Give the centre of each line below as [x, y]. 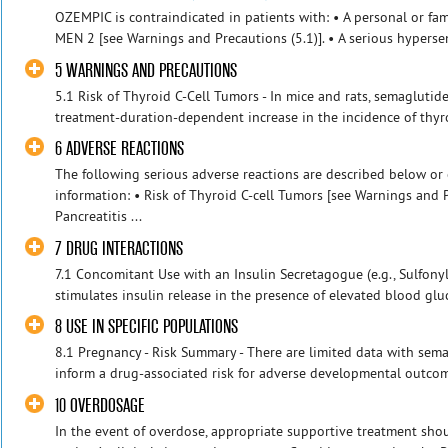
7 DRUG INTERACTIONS [119, 248]
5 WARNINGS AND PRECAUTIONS [146, 70]
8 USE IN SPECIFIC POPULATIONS [147, 327]
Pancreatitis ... [99, 216]
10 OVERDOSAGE [100, 405]
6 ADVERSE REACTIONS [120, 149]
